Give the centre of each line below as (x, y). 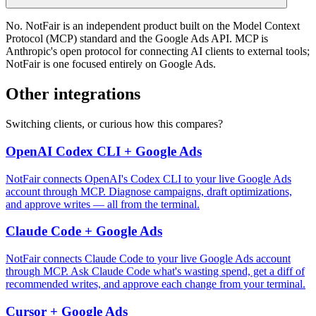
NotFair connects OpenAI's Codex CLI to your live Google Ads (148, 178)
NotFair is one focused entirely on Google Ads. (111, 64)
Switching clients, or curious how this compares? (114, 124)
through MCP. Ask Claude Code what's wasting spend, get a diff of (155, 272)
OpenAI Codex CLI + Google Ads (104, 151)
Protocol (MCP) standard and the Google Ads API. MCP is (137, 39)
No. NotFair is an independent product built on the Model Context (153, 26)
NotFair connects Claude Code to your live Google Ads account (148, 259)
